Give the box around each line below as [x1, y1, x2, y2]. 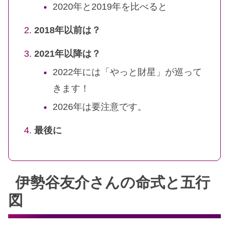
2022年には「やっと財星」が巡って [53, 67, 202, 78]
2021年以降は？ [34, 49, 101, 59]
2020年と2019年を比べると [53, 1, 168, 12]
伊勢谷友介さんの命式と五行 [15, 174, 211, 191]
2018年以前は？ [34, 25, 101, 36]
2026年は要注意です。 [53, 101, 147, 112]
